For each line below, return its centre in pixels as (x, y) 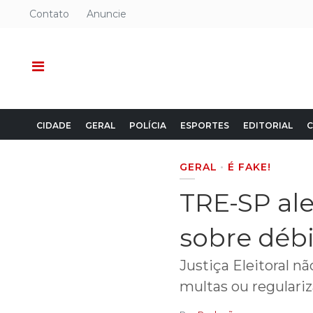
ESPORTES (205, 125)
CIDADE (54, 125)
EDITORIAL (268, 125)
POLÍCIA (148, 125)
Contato (49, 14)
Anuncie (107, 14)
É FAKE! (249, 167)
